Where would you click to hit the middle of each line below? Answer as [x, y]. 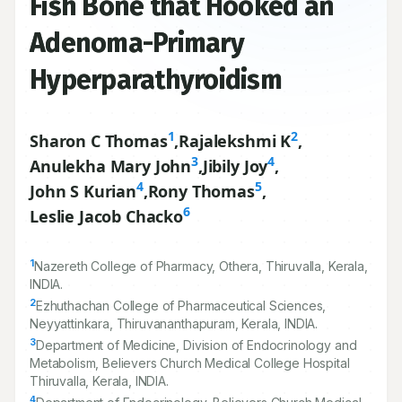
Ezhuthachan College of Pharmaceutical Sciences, [181, 306]
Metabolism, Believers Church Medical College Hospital [190, 363]
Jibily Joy [235, 166]
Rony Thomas [201, 191]
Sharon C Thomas [99, 141]
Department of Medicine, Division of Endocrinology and [196, 345]
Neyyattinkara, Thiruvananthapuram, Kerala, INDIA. [174, 323]
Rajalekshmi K [235, 141]
